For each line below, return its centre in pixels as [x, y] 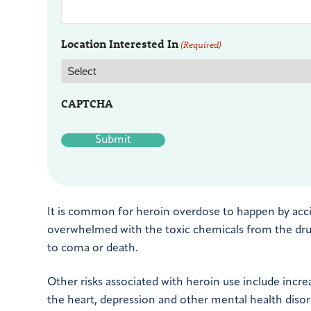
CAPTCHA [87, 103]
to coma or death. [93, 248]
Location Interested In [120, 43]
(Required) [201, 44]
